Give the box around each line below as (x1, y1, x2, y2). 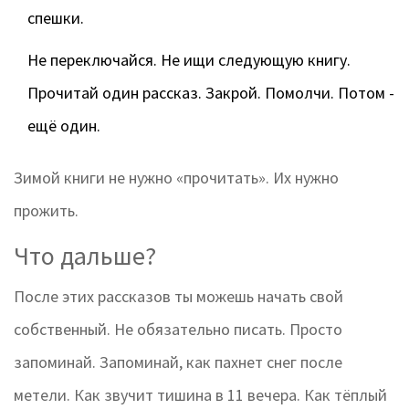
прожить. (14, 200, 79, 222)
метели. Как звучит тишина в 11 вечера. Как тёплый (14, 384, 387, 406)
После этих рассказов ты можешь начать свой (14, 286, 343, 308)
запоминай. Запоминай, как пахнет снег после (14, 351, 342, 373)
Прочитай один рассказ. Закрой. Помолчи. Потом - (27, 82, 394, 104)
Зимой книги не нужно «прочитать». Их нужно (14, 167, 339, 189)
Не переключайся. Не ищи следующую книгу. (27, 49, 351, 71)
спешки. (27, 7, 84, 29)
